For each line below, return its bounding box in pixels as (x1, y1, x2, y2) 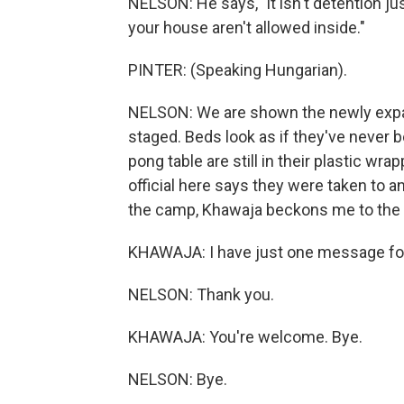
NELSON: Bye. (128, 370, 227, 389)
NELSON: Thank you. (128, 285, 274, 304)
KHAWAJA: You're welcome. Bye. (128, 327, 363, 346)
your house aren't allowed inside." (128, 18, 365, 37)
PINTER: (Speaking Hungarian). (128, 60, 347, 79)
